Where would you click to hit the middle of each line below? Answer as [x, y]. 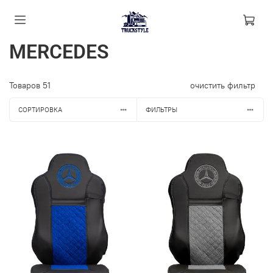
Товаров [26, 85]
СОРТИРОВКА [40, 109]
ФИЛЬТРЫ [161, 109]
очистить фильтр [223, 85]
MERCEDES [59, 52]
